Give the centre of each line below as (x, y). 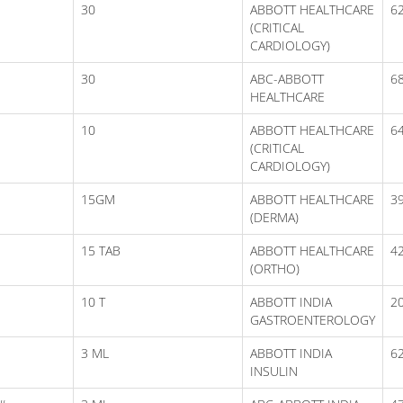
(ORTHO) (275, 268)
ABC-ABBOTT (287, 78)
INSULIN (274, 371)
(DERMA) (274, 217)
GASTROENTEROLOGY (313, 319)
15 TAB (101, 250)
